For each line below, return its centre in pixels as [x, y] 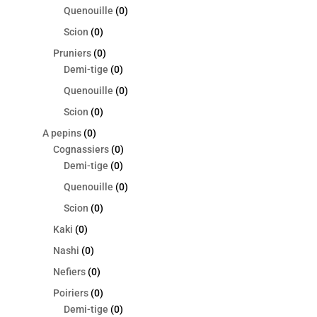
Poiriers [70, 293]
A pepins [62, 133]
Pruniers [72, 53]
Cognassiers [81, 150]
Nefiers [69, 272]
